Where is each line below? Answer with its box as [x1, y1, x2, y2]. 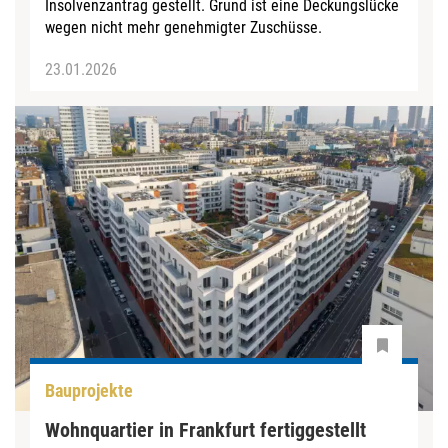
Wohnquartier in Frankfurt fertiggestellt [45, 417, 366, 442]
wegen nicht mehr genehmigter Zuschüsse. [45, 18, 322, 38]
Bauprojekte [45, 380, 133, 402]
